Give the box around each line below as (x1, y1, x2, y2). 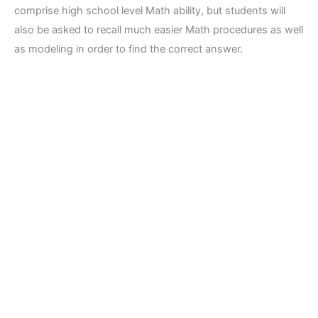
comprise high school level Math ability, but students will (14, 4, 285, 17)
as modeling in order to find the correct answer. (14, 42, 243, 55)
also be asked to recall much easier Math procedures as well (14, 23, 303, 36)
